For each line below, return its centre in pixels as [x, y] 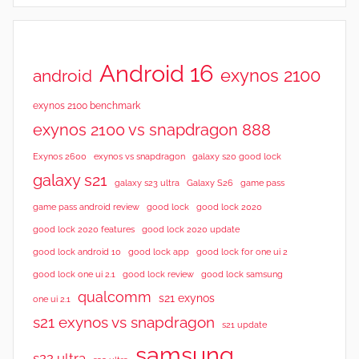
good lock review [158, 274]
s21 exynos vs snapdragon [124, 322]
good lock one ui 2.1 [74, 274]
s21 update [244, 324]
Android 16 [156, 73]
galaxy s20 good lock [237, 156]
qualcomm [115, 296]
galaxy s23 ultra [147, 182]
